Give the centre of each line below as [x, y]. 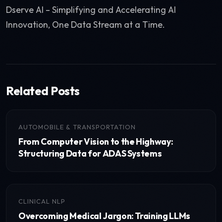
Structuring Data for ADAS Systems [90, 153]
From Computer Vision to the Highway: [96, 141]
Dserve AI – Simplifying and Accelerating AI [91, 10]
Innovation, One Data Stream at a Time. [85, 25]
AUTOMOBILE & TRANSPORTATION [77, 127]
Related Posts [43, 91]
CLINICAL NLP [42, 201]
